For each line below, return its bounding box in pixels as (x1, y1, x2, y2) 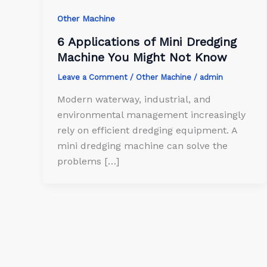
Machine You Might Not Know (57, 49, 227, 64)
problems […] (57, 156, 119, 167)
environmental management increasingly (57, 109, 246, 121)
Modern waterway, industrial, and (57, 94, 211, 105)
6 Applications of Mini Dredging (57, 34, 237, 49)
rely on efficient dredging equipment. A (57, 125, 237, 136)
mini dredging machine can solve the (57, 140, 228, 152)
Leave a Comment (57, 72, 128, 82)
